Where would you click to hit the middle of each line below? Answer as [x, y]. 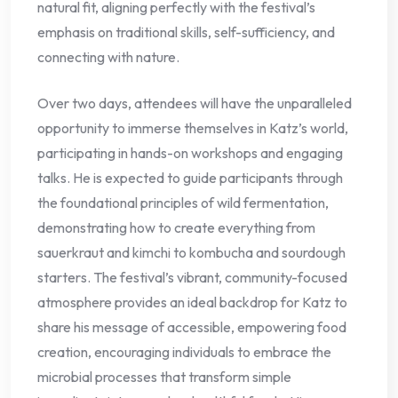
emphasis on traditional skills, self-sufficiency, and [186, 32]
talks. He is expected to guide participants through [190, 178]
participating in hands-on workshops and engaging [190, 153]
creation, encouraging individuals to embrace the [184, 352]
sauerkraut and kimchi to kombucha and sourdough [191, 253]
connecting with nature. [108, 57]
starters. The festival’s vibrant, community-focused [192, 278]
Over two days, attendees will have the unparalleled [195, 103]
